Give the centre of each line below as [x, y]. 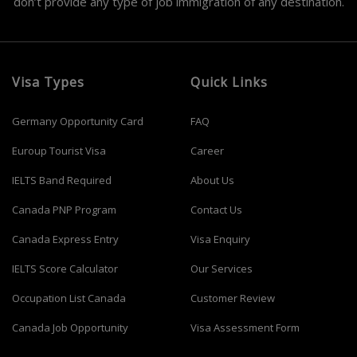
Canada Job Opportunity [70, 328]
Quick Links [229, 82]
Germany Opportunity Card [78, 121]
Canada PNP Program [64, 210]
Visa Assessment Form [245, 328]
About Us [212, 180]
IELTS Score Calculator [65, 269]
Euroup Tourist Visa [59, 151]
